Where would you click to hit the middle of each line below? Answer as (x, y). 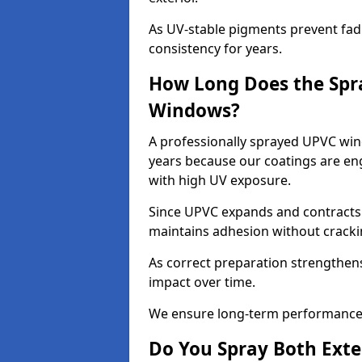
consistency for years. (215, 48)
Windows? (194, 110)
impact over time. (202, 282)
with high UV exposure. (220, 180)
